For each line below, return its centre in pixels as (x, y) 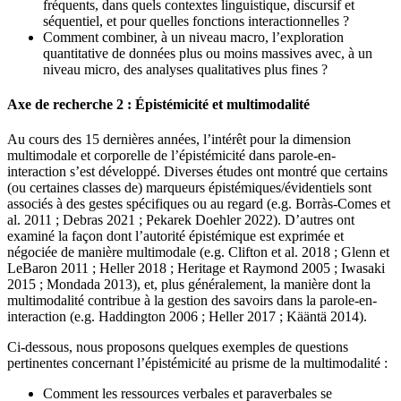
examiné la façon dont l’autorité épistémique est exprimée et (175, 236)
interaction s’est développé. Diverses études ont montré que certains (197, 172)
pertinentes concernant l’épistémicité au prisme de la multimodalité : (197, 363)
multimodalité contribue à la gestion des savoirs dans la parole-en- (192, 301)
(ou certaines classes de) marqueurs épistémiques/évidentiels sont (189, 188)
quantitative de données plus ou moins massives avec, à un (208, 53)
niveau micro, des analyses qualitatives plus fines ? (185, 69)
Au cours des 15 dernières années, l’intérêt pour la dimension (179, 140)
